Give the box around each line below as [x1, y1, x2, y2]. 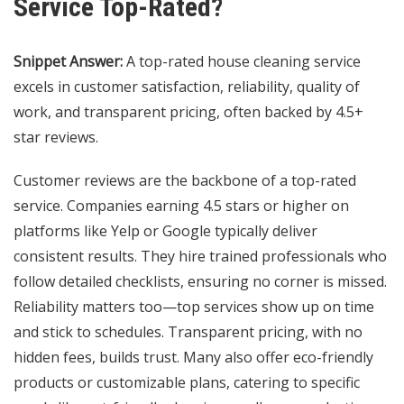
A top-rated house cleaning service [123, 51, 361, 72]
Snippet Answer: [14, 51, 123, 72]
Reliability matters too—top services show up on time [14, 297, 374, 317]
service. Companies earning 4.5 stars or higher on [14, 196, 349, 216]
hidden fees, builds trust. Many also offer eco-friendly [14, 347, 373, 368]
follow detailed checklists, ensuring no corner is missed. [14, 271, 387, 292]
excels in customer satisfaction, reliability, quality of [14, 77, 360, 97]
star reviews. [14, 127, 98, 148]
